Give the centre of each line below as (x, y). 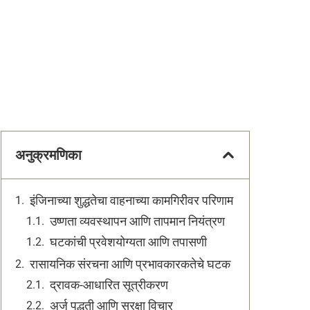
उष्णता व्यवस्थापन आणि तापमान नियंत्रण (137, 221)
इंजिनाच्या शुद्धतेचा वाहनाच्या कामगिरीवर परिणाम (131, 200)
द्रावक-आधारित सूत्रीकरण (109, 285)
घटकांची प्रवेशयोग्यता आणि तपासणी (128, 242)
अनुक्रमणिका (48, 155)
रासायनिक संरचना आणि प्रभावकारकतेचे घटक (130, 264)
